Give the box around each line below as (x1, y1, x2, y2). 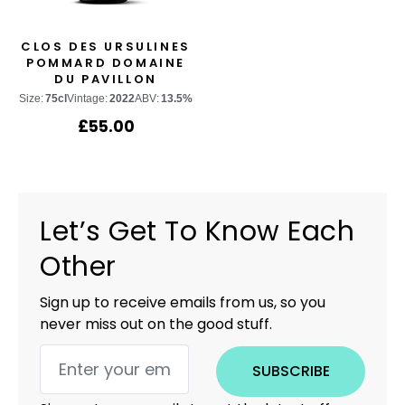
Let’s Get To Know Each (40, 212, 354, 250)
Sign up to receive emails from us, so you (40, 292, 325, 313)
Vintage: (67, 92, 108, 105)
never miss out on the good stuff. (40, 314, 272, 334)
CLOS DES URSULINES (21, 37, 191, 55)
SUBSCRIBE (251, 361, 330, 381)
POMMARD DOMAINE (25, 53, 185, 71)
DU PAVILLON (54, 70, 157, 88)
